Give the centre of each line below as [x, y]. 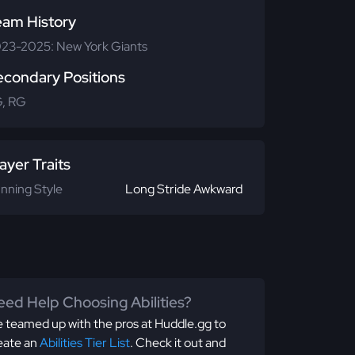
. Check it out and [178, 343]
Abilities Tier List [85, 343]
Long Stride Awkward [184, 189]
